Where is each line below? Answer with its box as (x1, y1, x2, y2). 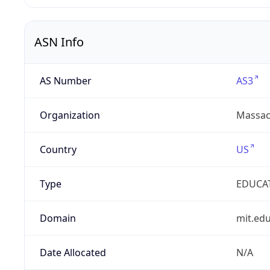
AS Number (39, 74, 92, 88)
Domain (39, 212, 76, 225)
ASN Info (34, 34, 84, 51)
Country (39, 143, 77, 157)
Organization (39, 108, 100, 122)
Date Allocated (39, 246, 106, 260)
